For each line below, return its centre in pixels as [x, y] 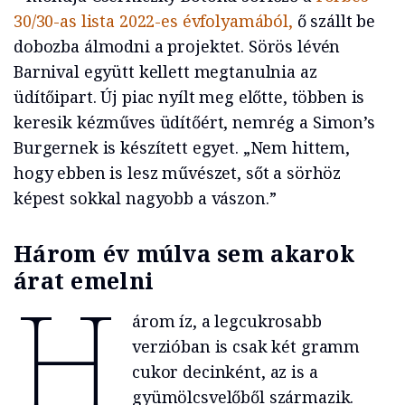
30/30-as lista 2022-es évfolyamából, [153, 21]
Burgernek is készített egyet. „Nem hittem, [182, 147]
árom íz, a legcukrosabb [226, 321]
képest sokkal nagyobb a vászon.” [145, 198]
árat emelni [84, 280]
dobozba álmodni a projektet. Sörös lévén [177, 46]
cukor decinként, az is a [225, 372]
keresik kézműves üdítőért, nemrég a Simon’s [194, 122]
